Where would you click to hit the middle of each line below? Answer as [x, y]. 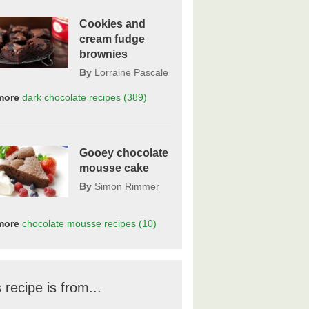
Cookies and [112, 24]
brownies [103, 54]
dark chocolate [54, 98]
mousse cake [114, 168]
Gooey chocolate [123, 153]
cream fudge [112, 39]
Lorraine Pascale [131, 73]
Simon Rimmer [127, 187]
